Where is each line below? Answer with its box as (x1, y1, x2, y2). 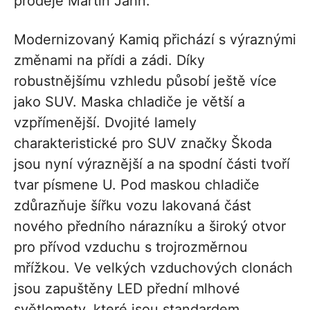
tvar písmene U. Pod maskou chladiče (14, 176, 259, 193)
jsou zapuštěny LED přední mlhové (14, 280, 240, 297)
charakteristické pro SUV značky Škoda (14, 134, 272, 152)
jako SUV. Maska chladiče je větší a (14, 93, 245, 110)
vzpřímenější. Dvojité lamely (14, 113, 197, 131)
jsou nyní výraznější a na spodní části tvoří (14, 155, 290, 172)
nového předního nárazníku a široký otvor (14, 217, 286, 235)
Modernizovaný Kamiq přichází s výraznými (14, 30, 296, 48)
